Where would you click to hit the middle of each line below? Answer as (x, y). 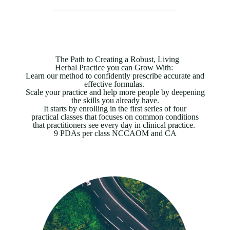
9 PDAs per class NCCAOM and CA (115, 133)
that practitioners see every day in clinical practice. (115, 125)
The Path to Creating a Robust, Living (115, 59)
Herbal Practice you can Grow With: (115, 68)
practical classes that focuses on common (97, 117)
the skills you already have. (115, 100)
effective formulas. (115, 84)
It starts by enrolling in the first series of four (115, 109)
